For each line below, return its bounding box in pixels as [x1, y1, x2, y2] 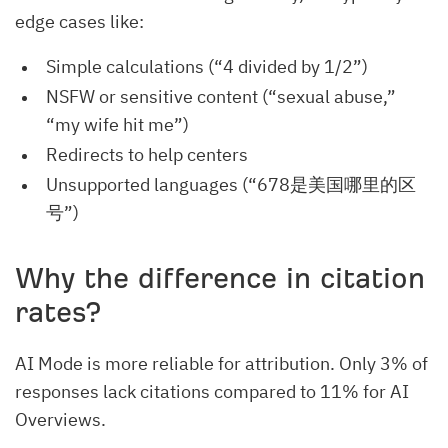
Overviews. [15, 407, 106, 431]
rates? [15, 296, 102, 328]
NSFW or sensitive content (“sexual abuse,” [46, 84, 396, 108]
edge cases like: [15, 9, 144, 33]
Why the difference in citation [15, 262, 425, 294]
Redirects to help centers [46, 142, 248, 166]
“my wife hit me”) [46, 112, 189, 136]
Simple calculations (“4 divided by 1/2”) [46, 54, 368, 78]
